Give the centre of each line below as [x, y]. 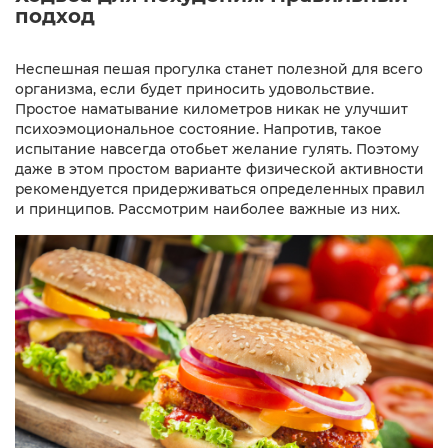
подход [55, 15]
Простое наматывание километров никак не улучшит [211, 108]
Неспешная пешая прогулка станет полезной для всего [219, 68]
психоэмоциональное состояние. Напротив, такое [198, 128]
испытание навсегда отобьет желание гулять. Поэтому [217, 148]
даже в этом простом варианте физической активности [219, 168]
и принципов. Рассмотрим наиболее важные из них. [207, 208]
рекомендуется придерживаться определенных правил [220, 188]
